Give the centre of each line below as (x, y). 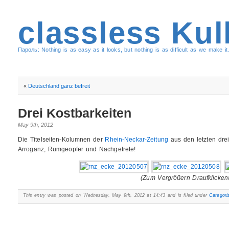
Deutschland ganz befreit (59, 86)
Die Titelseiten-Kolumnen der (61, 140)
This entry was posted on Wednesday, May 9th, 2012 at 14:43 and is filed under (116, 196)
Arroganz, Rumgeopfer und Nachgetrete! (77, 150)
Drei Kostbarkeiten (74, 113)
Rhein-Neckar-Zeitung (136, 140)
